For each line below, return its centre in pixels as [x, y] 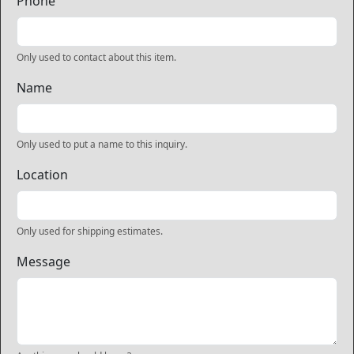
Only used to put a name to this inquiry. [102, 144]
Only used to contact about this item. [96, 57]
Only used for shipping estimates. [90, 231]
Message [43, 262]
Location [42, 175]
